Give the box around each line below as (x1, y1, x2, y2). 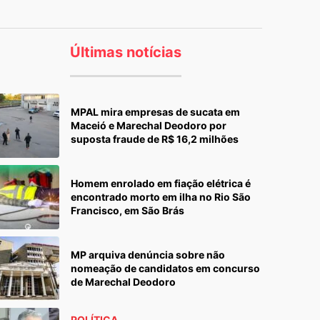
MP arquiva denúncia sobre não (71, 249, 225, 261)
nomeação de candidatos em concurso (71, 262, 260, 275)
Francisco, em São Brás (71, 204, 184, 217)
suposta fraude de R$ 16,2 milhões (71, 133, 239, 146)
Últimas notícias (69, 44, 181, 61)
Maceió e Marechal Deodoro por (71, 119, 226, 132)
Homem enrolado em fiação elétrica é (71, 177, 251, 190)
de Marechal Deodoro (71, 276, 176, 289)
